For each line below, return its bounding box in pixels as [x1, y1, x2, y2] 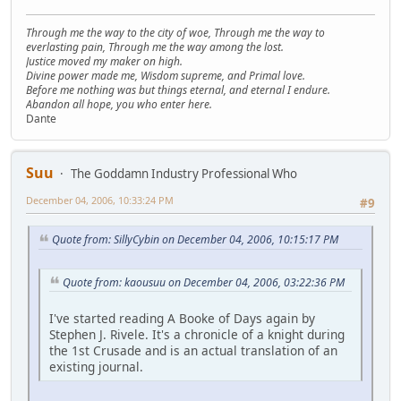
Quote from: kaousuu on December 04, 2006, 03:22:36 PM [63, 274, 345, 290]
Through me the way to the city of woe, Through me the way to [26, 24, 325, 40]
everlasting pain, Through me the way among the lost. [26, 38, 284, 55]
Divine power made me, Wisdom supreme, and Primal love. [26, 67, 305, 83]
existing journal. [49, 358, 143, 376]
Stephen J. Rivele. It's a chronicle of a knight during [49, 326, 345, 344]
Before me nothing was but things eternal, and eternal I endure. [26, 81, 330, 98]
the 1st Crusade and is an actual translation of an [49, 342, 337, 360]
